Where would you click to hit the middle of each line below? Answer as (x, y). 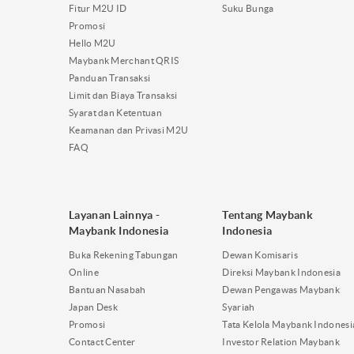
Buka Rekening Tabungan (124, 254)
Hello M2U (92, 43)
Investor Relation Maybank (281, 341)
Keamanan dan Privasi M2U (129, 130)
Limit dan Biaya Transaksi (123, 95)
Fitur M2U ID (98, 8)
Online (84, 272)
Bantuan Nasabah (107, 289)
